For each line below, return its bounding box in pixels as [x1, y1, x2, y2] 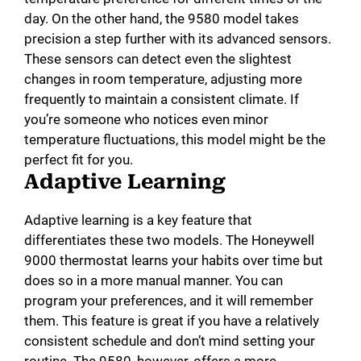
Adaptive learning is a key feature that [24, 212, 252, 229]
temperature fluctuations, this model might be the [24, 131, 326, 148]
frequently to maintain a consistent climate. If [24, 91, 299, 108]
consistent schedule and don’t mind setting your [24, 333, 315, 350]
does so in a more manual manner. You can [24, 272, 283, 289]
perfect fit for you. [24, 151, 133, 168]
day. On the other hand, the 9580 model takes [24, 10, 299, 27]
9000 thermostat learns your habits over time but [24, 252, 323, 269]
